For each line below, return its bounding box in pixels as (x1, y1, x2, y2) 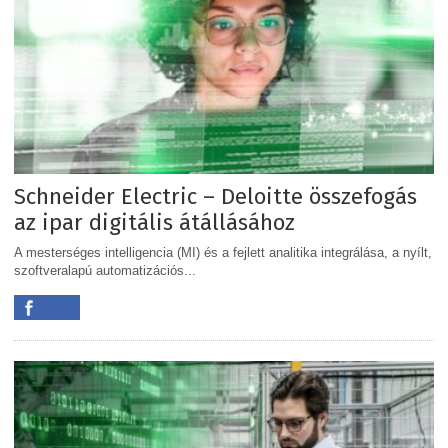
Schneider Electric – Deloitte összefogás (14, 182, 417, 210)
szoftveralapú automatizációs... (14, 262, 196, 278)
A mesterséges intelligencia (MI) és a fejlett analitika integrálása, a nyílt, (14, 244, 432, 260)
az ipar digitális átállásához (14, 208, 295, 236)
